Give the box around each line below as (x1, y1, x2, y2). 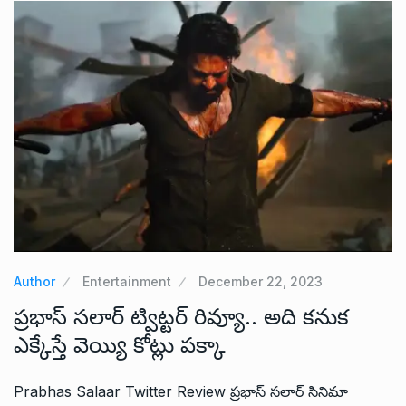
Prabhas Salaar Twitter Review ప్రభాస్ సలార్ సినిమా (14, 382, 348, 401)
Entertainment (82, 273, 171, 289)
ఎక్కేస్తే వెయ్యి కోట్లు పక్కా (14, 331, 226, 358)
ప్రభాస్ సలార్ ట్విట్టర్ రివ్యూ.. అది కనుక (14, 303, 349, 330)
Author (14, 273, 55, 289)
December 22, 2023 (198, 273, 323, 289)
